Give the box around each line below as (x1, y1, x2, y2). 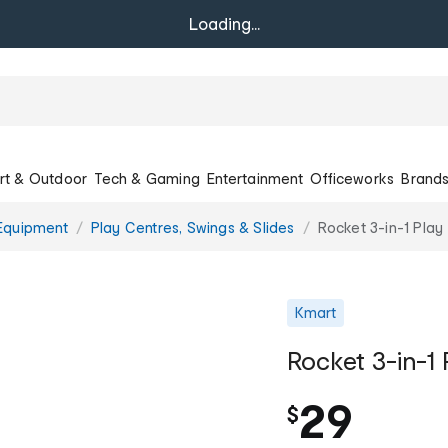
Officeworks (310, 169, 395, 187)
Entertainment (207, 169, 303, 187)
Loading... (188, 14, 260, 33)
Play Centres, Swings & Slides (90, 218, 295, 236)
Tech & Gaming (94, 169, 200, 187)
